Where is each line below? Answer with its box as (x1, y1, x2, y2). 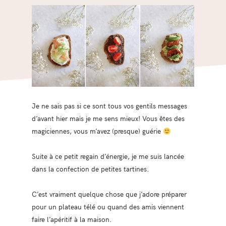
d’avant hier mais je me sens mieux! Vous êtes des (31, 113, 185, 124)
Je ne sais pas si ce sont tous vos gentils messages (31, 100, 187, 111)
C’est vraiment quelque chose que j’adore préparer (31, 189, 187, 199)
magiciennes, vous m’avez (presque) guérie (31, 126, 163, 136)
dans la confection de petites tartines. (31, 163, 149, 174)
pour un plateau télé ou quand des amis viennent (31, 201, 184, 212)
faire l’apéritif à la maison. (31, 214, 112, 224)
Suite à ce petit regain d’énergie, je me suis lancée (31, 151, 184, 161)
